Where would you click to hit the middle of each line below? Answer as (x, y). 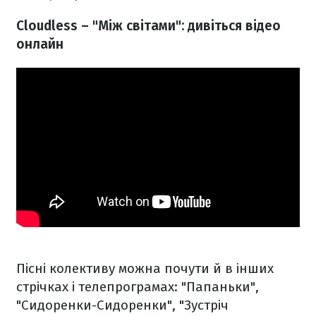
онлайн (40, 44)
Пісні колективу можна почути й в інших (145, 269)
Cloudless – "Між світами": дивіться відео (148, 26)
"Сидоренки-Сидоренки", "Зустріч (122, 305)
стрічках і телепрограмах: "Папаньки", (138, 287)
